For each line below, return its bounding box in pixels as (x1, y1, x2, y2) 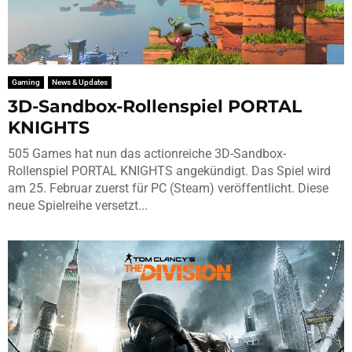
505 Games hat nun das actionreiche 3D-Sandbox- (8, 145, 286, 161)
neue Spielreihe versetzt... (8, 197, 148, 213)
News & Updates (52, 77, 108, 86)
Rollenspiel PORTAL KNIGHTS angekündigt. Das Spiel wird (8, 163, 331, 178)
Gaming (12, 77, 40, 86)
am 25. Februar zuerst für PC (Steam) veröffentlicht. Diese (8, 180, 328, 196)
